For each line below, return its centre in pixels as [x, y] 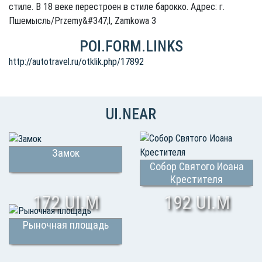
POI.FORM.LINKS [131, 46]
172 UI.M [65, 202]
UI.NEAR [131, 114]
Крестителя [196, 179]
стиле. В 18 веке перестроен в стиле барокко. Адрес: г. [117, 7]
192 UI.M [196, 202]
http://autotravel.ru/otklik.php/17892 [76, 62]
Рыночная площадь [65, 225]
